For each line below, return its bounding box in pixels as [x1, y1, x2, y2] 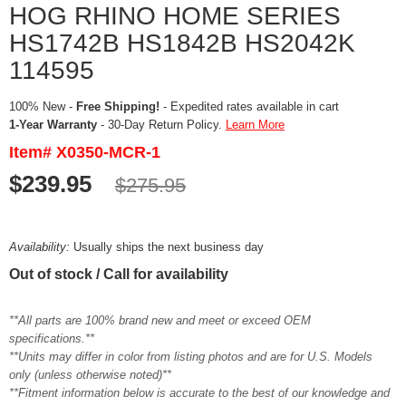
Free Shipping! [76, 100, 159, 113]
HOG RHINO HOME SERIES [9, 2, 341, 30]
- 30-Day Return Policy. [97, 118, 226, 131]
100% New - [9, 100, 76, 113]
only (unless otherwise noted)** [9, 368, 171, 382]
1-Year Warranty [9, 118, 97, 131]
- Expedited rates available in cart [159, 100, 339, 113]
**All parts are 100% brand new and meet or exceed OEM [9, 314, 311, 327]
